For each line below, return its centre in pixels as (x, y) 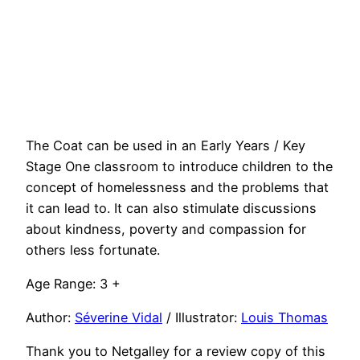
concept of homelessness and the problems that (177, 187)
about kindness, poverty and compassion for (166, 229)
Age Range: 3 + (73, 283)
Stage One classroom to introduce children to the (179, 166)
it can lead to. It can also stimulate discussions (171, 208)
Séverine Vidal (119, 318)
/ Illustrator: (202, 318)
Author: (50, 318)
